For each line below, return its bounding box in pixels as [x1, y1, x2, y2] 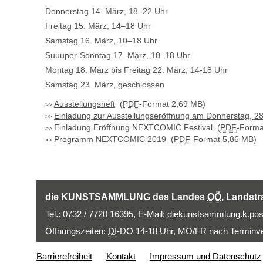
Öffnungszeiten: [45, 225, 108, 236]
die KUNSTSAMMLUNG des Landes [45, 191, 207, 202]
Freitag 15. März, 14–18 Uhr [45, 21, 151, 31]
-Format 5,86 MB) [190, 134, 257, 144]
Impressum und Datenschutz [150, 251, 261, 261]
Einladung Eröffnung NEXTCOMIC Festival [54, 122, 213, 132]
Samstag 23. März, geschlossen [45, 79, 164, 89]
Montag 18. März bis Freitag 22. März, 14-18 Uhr [45, 65, 228, 75]
